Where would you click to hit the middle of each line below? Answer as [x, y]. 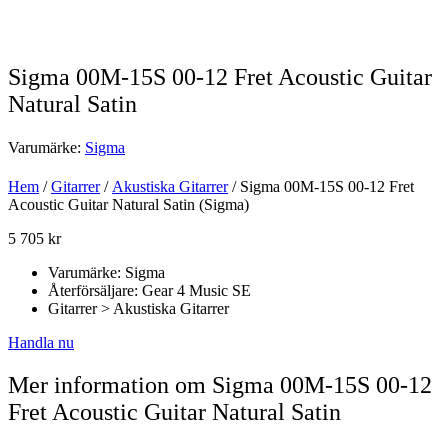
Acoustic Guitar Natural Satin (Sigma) [128, 205]
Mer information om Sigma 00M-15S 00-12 [220, 385]
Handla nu [41, 343]
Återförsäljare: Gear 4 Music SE [149, 291]
